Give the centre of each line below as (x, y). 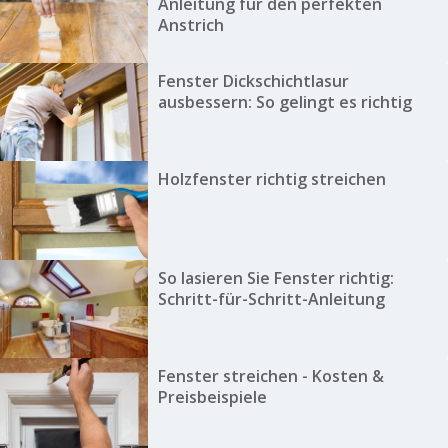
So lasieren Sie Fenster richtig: (275, 277)
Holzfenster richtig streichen (271, 179)
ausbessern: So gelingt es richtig (284, 102)
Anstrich (190, 24)
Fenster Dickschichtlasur (253, 81)
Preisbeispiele (212, 397)
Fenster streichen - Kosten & (270, 376)
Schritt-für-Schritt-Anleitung (271, 298)
